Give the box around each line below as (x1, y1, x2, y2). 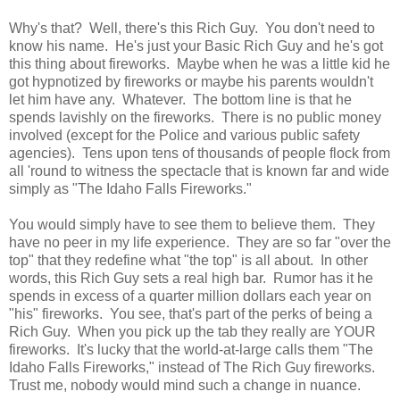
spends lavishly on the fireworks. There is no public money (9, 110, 381, 126)
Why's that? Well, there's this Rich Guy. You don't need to (9, 21, 375, 37)
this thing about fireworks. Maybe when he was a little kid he (9, 56, 390, 72)
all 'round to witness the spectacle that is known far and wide (9, 163, 389, 179)
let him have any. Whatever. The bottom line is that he (9, 92, 352, 108)
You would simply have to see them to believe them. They (9, 217, 375, 233)
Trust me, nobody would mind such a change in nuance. (9, 378, 361, 394)
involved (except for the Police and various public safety (9, 128, 360, 144)
